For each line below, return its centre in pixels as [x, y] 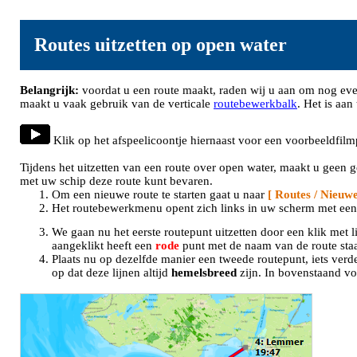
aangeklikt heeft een [104, 245]
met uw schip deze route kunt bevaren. [116, 181]
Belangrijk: [49, 90]
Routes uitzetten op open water [161, 45]
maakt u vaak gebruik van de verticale [117, 104]
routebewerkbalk [255, 104]
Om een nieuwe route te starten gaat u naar [160, 194]
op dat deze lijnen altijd [112, 273]
